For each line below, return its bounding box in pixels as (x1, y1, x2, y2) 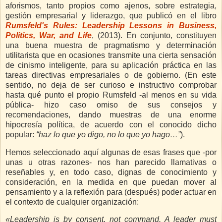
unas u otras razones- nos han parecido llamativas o (5, 158, 217, 166)
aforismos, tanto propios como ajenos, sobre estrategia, (5, 1, 217, 10)
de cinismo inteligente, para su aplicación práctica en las (5, 60, 217, 69)
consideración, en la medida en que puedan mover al (5, 177, 217, 186)
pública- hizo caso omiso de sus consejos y (5, 100, 217, 109)
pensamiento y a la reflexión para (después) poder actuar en (5, 187, 217, 196)
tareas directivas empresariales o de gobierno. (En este (5, 70, 217, 79)
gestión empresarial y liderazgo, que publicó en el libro (5, 11, 217, 20)
